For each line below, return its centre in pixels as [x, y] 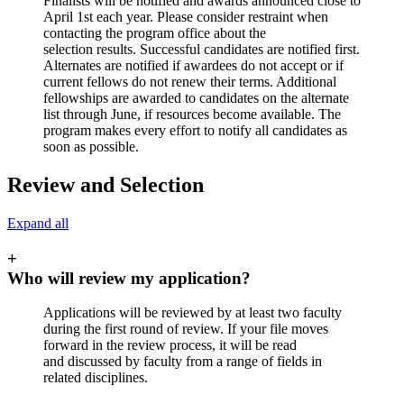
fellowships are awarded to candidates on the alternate [196, 98]
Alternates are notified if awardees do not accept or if [193, 66]
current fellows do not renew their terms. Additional [190, 82]
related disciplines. [96, 378]
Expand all [38, 224]
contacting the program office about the [155, 33]
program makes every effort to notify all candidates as [195, 131]
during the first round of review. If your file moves [186, 329]
